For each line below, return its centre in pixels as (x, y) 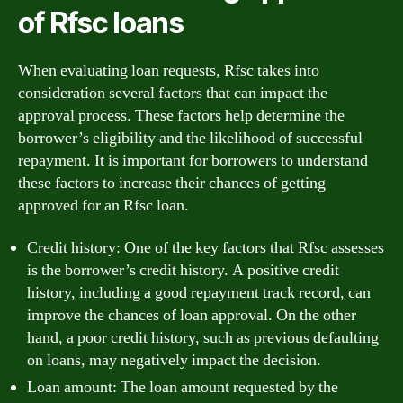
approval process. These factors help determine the (181, 115)
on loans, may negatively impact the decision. (174, 360)
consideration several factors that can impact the (173, 93)
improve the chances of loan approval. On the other (192, 315)
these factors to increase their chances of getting (172, 183)
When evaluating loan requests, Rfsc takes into (169, 70)
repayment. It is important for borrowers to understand (193, 160)
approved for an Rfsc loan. (103, 205)
